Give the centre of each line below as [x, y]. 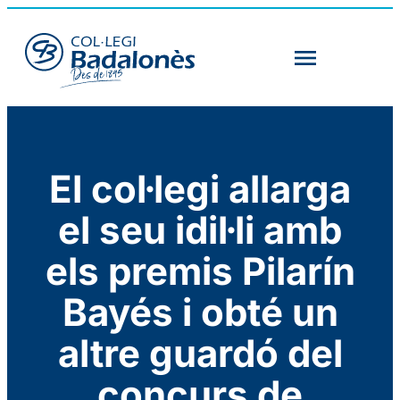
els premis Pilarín [200, 271]
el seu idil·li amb [200, 230]
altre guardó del [200, 354]
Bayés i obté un [200, 312]
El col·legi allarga [200, 189]
